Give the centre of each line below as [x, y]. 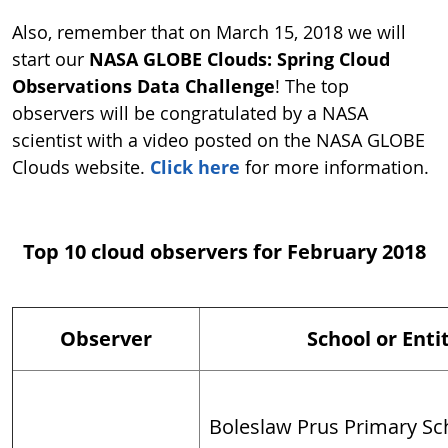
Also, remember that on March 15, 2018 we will [209, 32]
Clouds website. [81, 167]
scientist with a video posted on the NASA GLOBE [218, 140]
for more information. [334, 167]
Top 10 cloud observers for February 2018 [224, 251]
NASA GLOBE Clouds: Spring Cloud [239, 59]
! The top [312, 86]
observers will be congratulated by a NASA [190, 113]
